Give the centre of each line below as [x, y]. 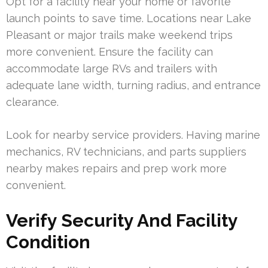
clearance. [32, 102]
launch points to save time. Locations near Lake [129, 18]
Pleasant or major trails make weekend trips [119, 35]
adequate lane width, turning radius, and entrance [133, 85]
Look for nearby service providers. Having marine [133, 135]
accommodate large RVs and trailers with [112, 68]
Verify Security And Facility [122, 220]
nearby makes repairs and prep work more [116, 168]
